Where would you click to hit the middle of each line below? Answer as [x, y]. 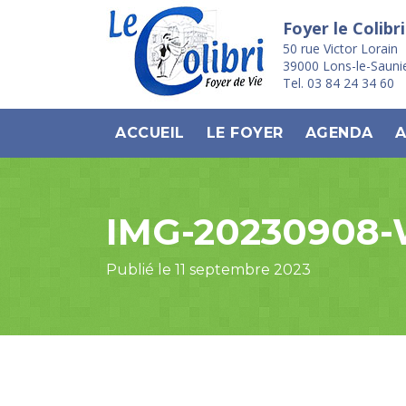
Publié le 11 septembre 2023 [208, 270]
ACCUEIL [150, 133]
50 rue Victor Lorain [340, 48]
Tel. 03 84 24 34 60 [338, 83]
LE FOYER [245, 133]
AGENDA [339, 133]
